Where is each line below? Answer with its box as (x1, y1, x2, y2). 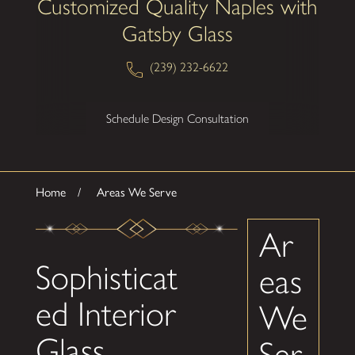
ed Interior (35, 292, 176, 334)
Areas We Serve (96, 185, 177, 200)
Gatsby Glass (121, 20, 233, 47)
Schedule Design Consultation (105, 110, 249, 126)
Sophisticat (35, 256, 177, 298)
